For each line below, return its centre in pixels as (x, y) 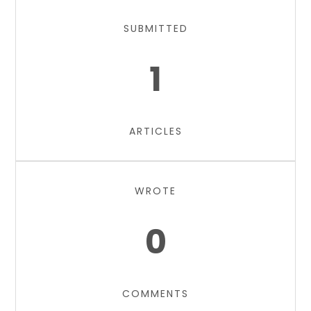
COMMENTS (155, 294)
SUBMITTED (155, 28)
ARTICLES (155, 131)
